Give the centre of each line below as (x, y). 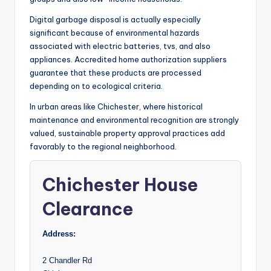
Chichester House (120, 185)
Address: (59, 233)
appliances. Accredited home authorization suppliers (128, 60)
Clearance (88, 209)
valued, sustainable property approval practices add (127, 133)
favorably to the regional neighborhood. (103, 147)
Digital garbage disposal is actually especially (115, 20)
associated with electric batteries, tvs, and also (120, 46)
